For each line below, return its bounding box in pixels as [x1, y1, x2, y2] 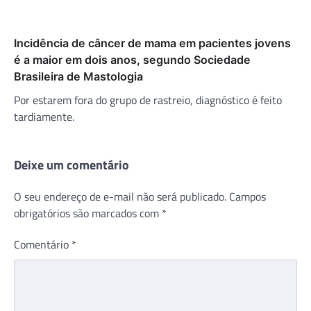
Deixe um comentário [14, 155, 129, 174]
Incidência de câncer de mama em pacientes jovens [14, 35, 291, 50]
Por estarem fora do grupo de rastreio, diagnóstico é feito [14, 91, 282, 108]
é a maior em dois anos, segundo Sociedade [14, 52, 251, 67]
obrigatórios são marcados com [14, 204, 162, 221]
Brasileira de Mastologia [14, 69, 143, 83]
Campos [229, 187, 266, 205]
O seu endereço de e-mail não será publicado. [14, 187, 226, 205]
